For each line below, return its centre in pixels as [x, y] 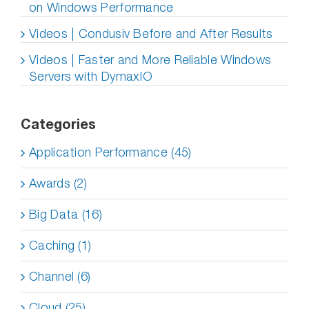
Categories [58, 123]
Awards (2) [58, 183]
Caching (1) [60, 245]
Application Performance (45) [110, 152]
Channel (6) [60, 276]
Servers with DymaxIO [91, 76]
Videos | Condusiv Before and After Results [151, 33]
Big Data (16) [66, 214]
